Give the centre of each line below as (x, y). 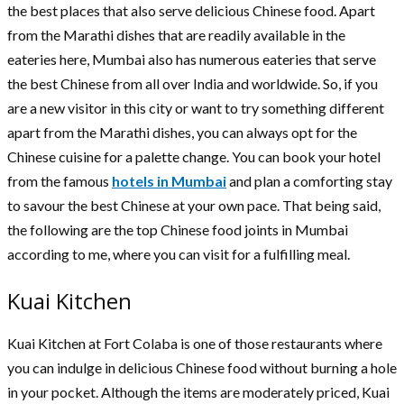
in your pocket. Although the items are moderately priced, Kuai (198, 391)
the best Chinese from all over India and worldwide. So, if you (193, 83)
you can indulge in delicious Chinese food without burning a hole (202, 367)
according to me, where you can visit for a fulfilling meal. (180, 253)
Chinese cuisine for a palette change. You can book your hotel (194, 156)
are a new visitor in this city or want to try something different (196, 107)
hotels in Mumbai (169, 180)
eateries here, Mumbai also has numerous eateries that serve (192, 59)
